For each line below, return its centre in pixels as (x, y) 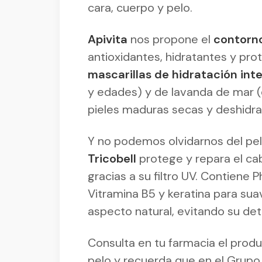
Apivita (108, 39)
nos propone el (170, 39)
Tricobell (112, 158)
